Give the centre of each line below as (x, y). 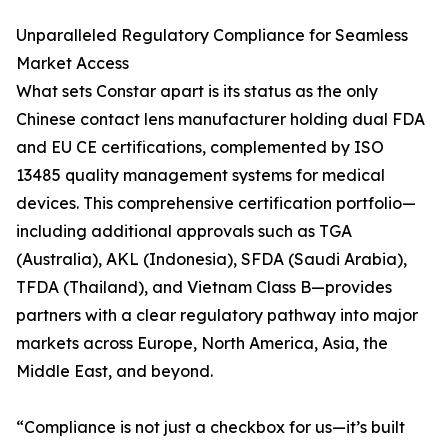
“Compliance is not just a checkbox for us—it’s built (210, 427)
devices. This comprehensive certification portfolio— (216, 203)
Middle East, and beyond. (114, 371)
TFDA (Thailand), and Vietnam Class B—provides (204, 287)
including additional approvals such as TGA (184, 231)
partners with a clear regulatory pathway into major (217, 315)
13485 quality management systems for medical (200, 175)
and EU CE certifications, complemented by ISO (200, 147)
